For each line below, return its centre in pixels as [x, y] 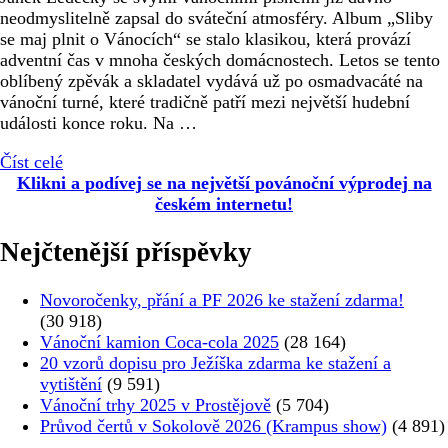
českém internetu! [224, 203]
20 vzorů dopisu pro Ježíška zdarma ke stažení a [215, 363]
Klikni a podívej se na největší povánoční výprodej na [224, 182]
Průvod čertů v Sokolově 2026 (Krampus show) [213, 426]
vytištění [71, 384]
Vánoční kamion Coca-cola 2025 [159, 342]
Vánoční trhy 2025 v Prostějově [155, 405]
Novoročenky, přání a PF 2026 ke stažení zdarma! [222, 300]
